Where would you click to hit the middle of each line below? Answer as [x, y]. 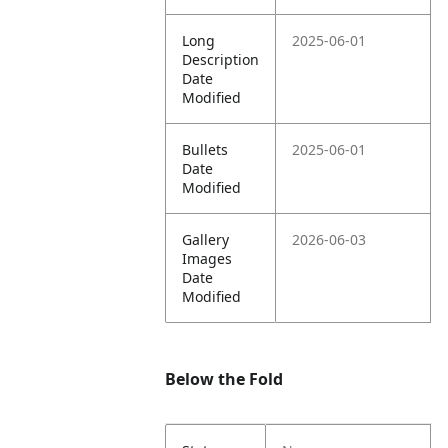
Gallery [206, 239]
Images [207, 258]
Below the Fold [224, 379]
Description [221, 59]
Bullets [205, 149]
